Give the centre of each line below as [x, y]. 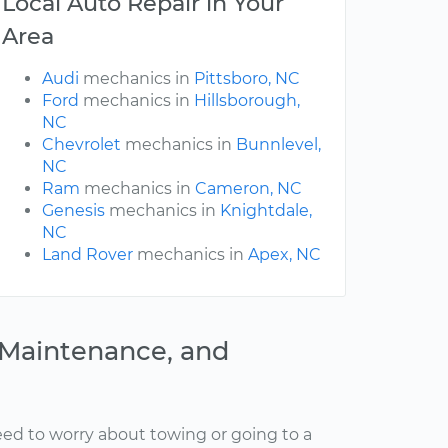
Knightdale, [266, 211]
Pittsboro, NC [247, 79]
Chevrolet [81, 145]
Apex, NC [284, 255]
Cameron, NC [248, 189]
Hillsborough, [247, 101]
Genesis [73, 211]
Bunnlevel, [278, 145]
